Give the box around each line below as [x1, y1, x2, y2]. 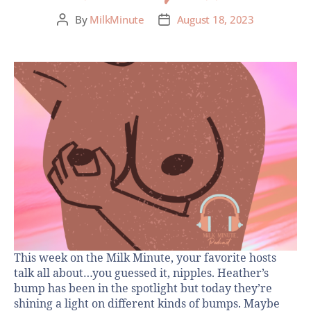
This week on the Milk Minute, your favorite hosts [14, 251, 276, 266]
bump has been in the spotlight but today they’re [14, 282, 272, 296]
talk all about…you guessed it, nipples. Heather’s [14, 267, 269, 281]
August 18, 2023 [176, 12, 254, 27]
